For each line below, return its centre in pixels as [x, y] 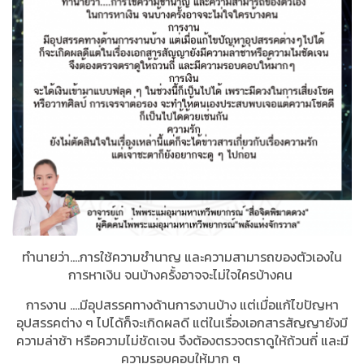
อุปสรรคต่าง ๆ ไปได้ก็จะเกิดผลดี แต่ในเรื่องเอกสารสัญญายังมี [182, 323]
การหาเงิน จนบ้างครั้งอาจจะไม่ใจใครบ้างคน [180, 275]
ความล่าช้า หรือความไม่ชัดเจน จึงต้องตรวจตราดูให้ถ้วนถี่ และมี [182, 341]
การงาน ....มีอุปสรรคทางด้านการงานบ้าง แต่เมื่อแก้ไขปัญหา [182, 305]
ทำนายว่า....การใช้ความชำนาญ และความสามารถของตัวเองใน [182, 257]
